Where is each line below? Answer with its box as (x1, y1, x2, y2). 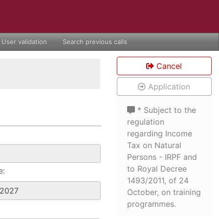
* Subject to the (134, 105, 196, 115)
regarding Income (127, 129, 192, 138)
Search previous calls (63, 38, 127, 45)
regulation (127, 117, 164, 127)
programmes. (127, 199, 176, 209)
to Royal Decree (127, 164, 187, 174)
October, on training (127, 187, 201, 197)
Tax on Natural (127, 140, 181, 150)
